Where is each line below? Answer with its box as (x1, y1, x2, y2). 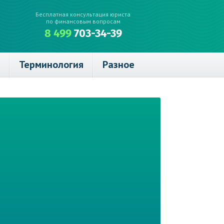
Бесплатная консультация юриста (35, 10, 130, 18)
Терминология (19, 58, 83, 71)
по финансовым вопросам (45, 17, 120, 25)
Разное (102, 58, 134, 71)
